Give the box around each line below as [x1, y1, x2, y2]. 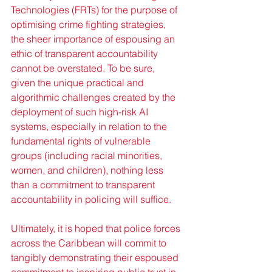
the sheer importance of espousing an [11, 33, 177, 46]
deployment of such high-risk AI [11, 106, 151, 118]
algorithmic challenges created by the [11, 91, 178, 104]
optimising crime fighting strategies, [11, 18, 168, 31]
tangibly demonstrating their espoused [11, 251, 181, 264]
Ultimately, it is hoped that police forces [11, 222, 183, 235]
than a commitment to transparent [11, 178, 157, 191]
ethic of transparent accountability [11, 47, 160, 60]
